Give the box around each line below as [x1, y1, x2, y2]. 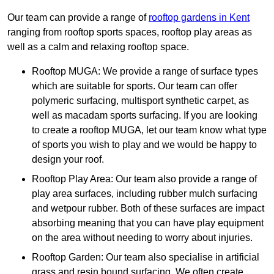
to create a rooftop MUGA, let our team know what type [32, 125, 267, 136]
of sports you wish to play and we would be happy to [32, 139, 257, 150]
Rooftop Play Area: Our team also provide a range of [32, 174, 257, 185]
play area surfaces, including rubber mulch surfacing [32, 188, 257, 199]
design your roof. [32, 154, 104, 165]
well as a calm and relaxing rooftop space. [7, 42, 189, 53]
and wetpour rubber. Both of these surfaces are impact [32, 203, 264, 214]
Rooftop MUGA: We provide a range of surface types [32, 66, 258, 77]
